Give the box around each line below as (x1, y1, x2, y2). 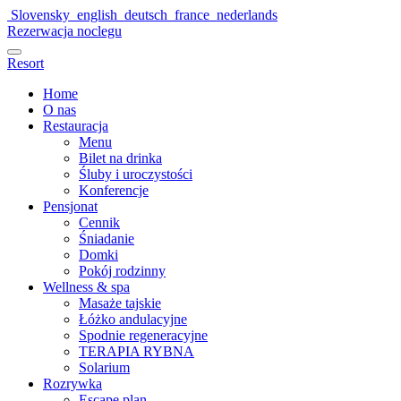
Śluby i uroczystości (79, 166, 192, 182)
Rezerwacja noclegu (7, 23, 122, 38)
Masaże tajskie (79, 295, 161, 311)
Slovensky (7, 7, 73, 22)
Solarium (79, 360, 130, 375)
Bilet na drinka (79, 150, 162, 166)
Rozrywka (43, 376, 102, 391)
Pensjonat (43, 199, 98, 214)
